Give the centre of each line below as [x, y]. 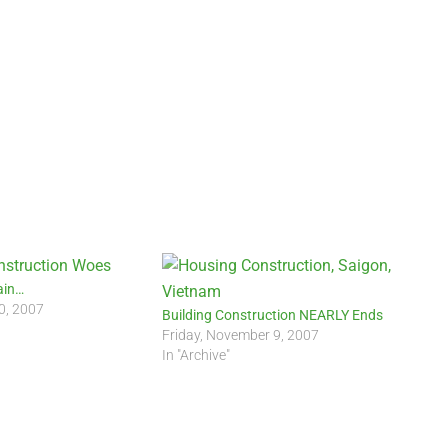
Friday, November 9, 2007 [241, 335]
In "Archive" [196, 355]
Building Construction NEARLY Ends [273, 315]
